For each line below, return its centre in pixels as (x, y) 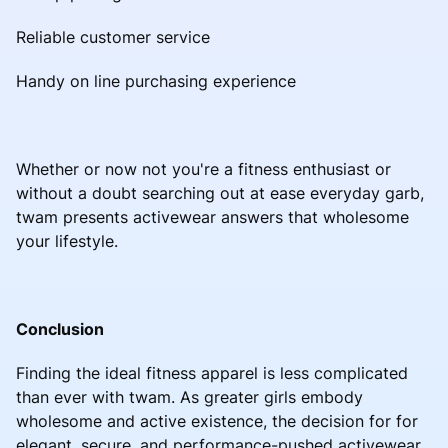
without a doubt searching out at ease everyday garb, (220, 192)
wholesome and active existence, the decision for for (217, 420)
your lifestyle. (67, 240)
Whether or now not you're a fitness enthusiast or (203, 168)
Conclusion (60, 328)
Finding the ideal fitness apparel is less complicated (212, 372)
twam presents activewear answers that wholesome (212, 216)
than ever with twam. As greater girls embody (189, 396)
